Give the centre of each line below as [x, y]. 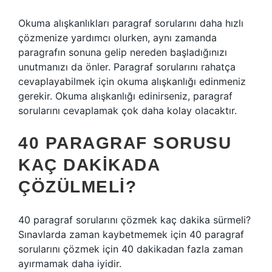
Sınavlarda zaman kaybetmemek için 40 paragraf [131, 234]
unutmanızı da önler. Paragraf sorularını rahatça [127, 67]
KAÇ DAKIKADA [89, 165]
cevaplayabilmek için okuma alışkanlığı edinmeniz [132, 81]
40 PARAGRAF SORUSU [125, 143]
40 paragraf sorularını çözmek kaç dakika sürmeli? [134, 220]
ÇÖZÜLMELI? [77, 187]
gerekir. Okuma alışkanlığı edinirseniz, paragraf [125, 96]
